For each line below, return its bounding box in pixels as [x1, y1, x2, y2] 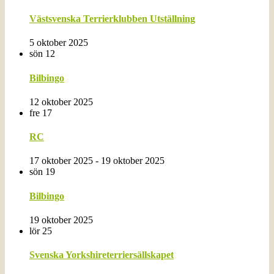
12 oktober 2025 [29, 96, 93, 107]
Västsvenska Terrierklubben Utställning [29, 13, 195, 24]
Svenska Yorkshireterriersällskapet [29, 250, 174, 261]
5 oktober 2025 [29, 37, 88, 48]
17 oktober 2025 [29, 155, 93, 166]
